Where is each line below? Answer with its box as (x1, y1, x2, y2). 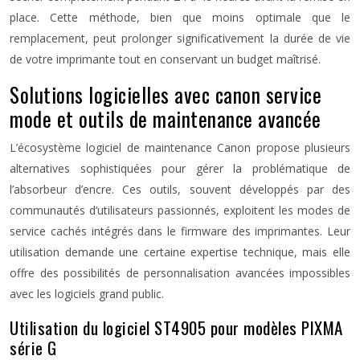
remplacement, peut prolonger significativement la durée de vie (10, 31, 350, 46)
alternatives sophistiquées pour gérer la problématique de (10, 161, 350, 176)
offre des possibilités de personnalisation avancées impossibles (10, 265, 350, 280)
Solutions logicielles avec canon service (10, 80, 321, 109)
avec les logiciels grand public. (10, 286, 164, 301)
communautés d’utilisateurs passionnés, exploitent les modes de (10, 202, 350, 218)
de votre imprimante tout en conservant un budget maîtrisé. (10, 51, 321, 67)
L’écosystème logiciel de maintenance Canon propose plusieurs (10, 140, 350, 155)
